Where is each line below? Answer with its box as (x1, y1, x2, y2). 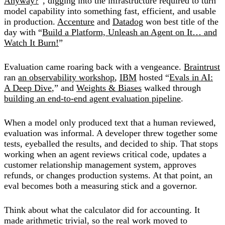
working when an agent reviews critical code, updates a (4, 149, 206, 159)
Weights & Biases (76, 82, 142, 93)
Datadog (113, 16, 143, 27)
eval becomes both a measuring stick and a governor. (4, 180, 197, 191)
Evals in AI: (169, 72, 213, 82)
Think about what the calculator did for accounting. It (4, 204, 200, 215)
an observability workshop (18, 72, 115, 82)
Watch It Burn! (4, 37, 59, 48)
